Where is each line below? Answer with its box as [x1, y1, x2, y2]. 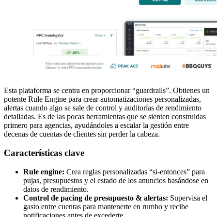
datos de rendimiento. [23, 185, 89, 193]
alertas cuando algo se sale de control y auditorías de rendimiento [4, 104, 201, 112]
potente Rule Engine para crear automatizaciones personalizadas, [4, 95, 201, 104]
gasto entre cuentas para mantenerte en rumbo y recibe [23, 202, 188, 211]
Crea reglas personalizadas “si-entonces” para [64, 167, 205, 176]
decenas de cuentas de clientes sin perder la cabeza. [4, 130, 160, 139]
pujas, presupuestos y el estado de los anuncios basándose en [23, 176, 208, 185]
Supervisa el [168, 193, 207, 202]
